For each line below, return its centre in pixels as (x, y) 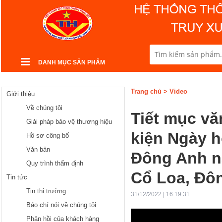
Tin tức (17, 177)
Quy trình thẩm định (55, 163)
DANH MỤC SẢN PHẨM (72, 62)
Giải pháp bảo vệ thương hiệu (69, 122)
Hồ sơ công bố (48, 136)
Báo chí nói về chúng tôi (61, 205)
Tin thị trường (46, 191)
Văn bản (38, 149)
